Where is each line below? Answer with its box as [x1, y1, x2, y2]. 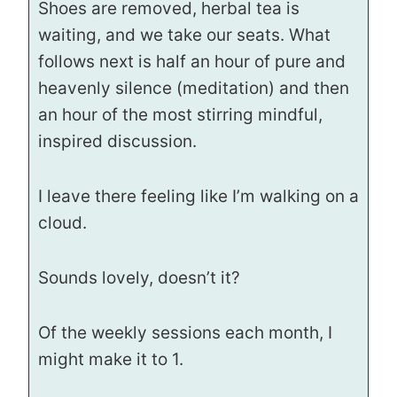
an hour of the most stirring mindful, [38, 104, 323, 125]
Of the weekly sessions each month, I [38, 322, 332, 343]
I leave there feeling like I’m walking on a [38, 185, 359, 206]
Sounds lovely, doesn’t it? [38, 267, 240, 288]
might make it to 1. [38, 348, 183, 370]
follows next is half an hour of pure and [38, 51, 346, 72]
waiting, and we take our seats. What [38, 24, 331, 45]
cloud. [38, 212, 87, 233]
